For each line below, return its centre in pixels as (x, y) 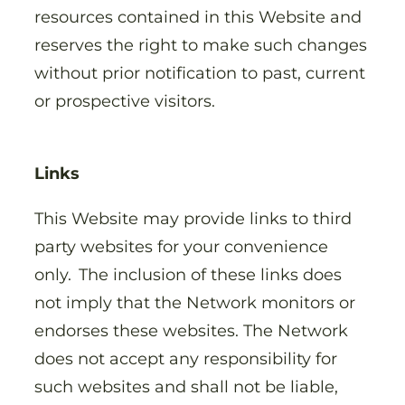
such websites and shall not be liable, (186, 386)
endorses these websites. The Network (191, 330)
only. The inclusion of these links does (188, 274)
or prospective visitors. (127, 101)
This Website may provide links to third (193, 218)
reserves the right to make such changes (201, 45)
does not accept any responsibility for (186, 358)
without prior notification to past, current (200, 73)
